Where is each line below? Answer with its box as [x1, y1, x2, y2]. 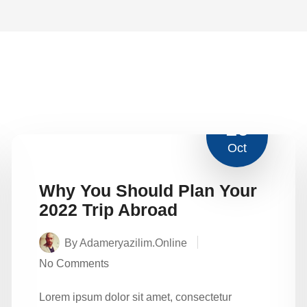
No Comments [39, 257, 109, 269]
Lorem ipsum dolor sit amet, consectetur [39, 291, 232, 303]
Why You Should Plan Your [39, 180, 257, 200]
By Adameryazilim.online [64, 236, 187, 249]
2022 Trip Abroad [39, 199, 177, 219]
